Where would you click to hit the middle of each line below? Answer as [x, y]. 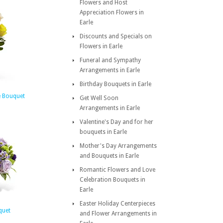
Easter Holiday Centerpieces [117, 204]
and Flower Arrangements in [118, 214]
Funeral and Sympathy [110, 60]
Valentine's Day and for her [116, 122]
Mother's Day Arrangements [118, 146]
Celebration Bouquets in [112, 180]
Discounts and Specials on [116, 36]
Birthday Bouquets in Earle [115, 84]
